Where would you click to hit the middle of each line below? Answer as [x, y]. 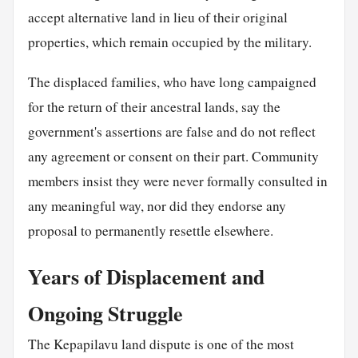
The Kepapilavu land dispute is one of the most [161, 344]
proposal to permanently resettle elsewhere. [150, 230]
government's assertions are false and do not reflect [171, 131]
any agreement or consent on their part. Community [173, 156]
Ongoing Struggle [105, 314]
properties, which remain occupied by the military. [169, 42]
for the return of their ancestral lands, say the [154, 106]
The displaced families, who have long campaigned [172, 82]
